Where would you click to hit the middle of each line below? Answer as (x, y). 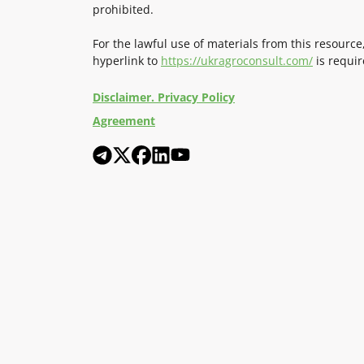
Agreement (124, 120)
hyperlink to (127, 60)
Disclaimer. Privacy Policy (164, 97)
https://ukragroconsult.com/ (237, 60)
